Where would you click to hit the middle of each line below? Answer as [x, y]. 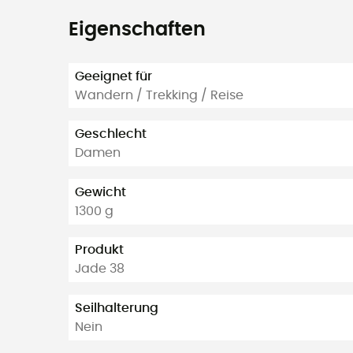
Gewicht [100, 192]
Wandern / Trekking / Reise [159, 95]
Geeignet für [113, 76]
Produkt [99, 250]
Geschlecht [111, 134]
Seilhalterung [117, 308]
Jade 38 [100, 269]
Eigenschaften [137, 30]
